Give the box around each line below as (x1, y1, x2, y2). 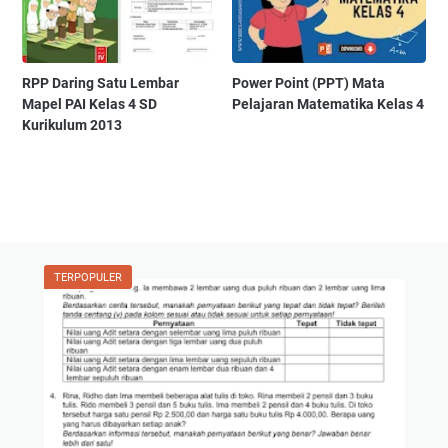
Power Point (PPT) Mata (232, 74, 386, 91)
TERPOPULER (53, 270, 122, 284)
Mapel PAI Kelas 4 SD (22, 95, 157, 112)
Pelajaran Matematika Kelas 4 (232, 95, 425, 112)
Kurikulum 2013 (22, 116, 122, 133)
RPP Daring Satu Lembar (22, 74, 179, 91)
